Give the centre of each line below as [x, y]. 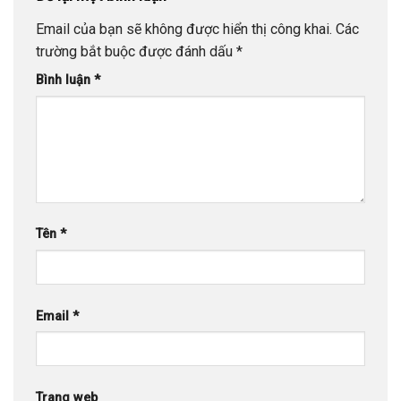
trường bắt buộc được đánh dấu [136, 52]
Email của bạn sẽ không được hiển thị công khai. [184, 30]
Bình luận [65, 81]
